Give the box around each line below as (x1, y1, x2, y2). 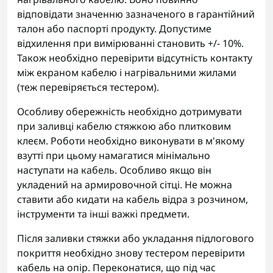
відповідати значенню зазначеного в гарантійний (17, 7, 255, 21)
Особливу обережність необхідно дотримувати (17, 105, 242, 118)
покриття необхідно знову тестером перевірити (17, 246, 245, 260)
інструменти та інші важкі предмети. (17, 207, 190, 221)
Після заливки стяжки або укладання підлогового (17, 232, 254, 245)
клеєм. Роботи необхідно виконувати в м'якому (17, 134, 244, 147)
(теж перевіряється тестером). (17, 80, 159, 94)
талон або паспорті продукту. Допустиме (17, 22, 211, 35)
